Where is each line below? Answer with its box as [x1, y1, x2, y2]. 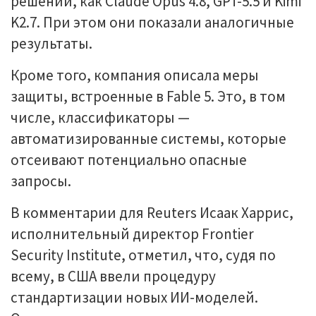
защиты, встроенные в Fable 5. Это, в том [11, 87, 286, 106]
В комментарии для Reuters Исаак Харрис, [11, 203, 293, 222]
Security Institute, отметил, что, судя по [11, 245, 276, 265]
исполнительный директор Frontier [11, 224, 254, 243]
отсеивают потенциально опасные [11, 150, 247, 169]
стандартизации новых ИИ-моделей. [11, 288, 258, 307]
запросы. [11, 171, 71, 190]
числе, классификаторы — [11, 108, 190, 127]
